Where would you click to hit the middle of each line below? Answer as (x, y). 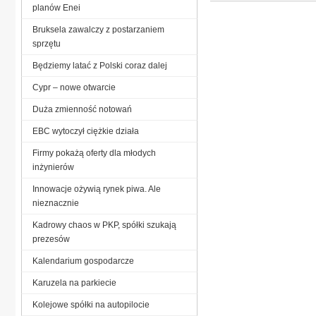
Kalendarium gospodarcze (83, 261)
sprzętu (47, 43)
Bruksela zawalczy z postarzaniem (98, 29)
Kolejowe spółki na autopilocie (91, 304)
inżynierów (53, 167)
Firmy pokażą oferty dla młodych (94, 153)
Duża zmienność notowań (82, 109)
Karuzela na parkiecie (74, 282)
